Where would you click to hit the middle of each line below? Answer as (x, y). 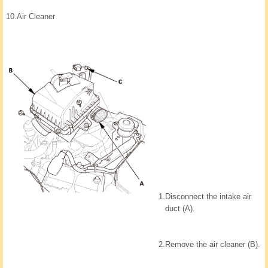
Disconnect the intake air (208, 197)
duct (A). (180, 209)
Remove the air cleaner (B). (213, 245)
